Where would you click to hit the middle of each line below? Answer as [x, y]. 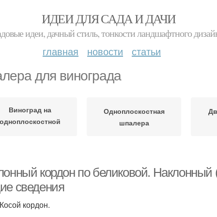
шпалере [30, 132]
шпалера [134, 123]
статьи [146, 51]
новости [105, 51]
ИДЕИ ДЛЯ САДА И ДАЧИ [108, 18]
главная [61, 51]
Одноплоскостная [134, 111]
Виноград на [30, 109]
